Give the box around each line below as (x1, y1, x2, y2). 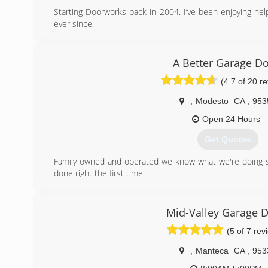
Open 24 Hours (202, 114, 260, 124)
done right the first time (54, 167, 143, 179)
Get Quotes (204, 135, 251, 145)
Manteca (195, 246, 229, 255)
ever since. (54, 18, 94, 30)
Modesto (195, 96, 229, 106)
